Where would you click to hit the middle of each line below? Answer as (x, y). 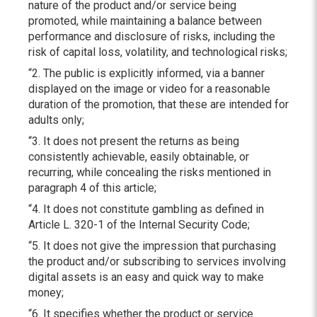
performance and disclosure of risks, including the (152, 36)
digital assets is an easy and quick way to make (146, 277)
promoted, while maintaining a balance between (145, 21)
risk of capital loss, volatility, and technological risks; (158, 52)
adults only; (58, 120)
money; (47, 293)
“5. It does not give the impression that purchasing (152, 246)
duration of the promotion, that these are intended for (158, 104)
